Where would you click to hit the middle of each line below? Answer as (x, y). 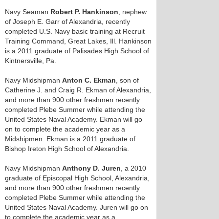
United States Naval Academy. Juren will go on (77, 207)
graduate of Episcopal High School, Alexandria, (77, 178)
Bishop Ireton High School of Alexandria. (67, 149)
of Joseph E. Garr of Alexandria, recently (67, 22)
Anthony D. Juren (91, 168)
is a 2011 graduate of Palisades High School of (77, 51)
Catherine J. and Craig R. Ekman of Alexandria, (78, 90)
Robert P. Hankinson (84, 12)
